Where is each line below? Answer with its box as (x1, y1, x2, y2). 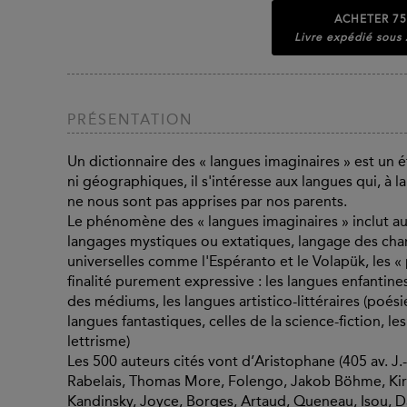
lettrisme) (67, 333, 134, 351)
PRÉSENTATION (67, 111, 193, 129)
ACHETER (334, 12, 392, 25)
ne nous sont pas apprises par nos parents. (67, 193, 351, 211)
